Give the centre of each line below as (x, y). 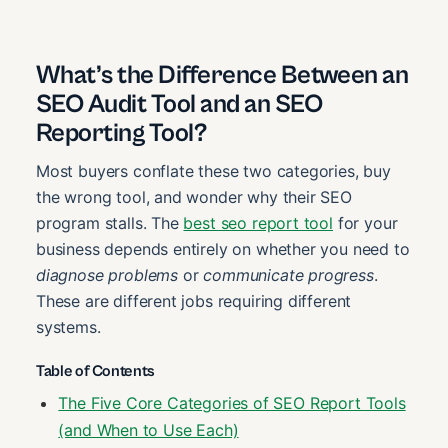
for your (365, 222)
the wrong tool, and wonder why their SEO (194, 196)
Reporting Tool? (122, 132)
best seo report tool (258, 222)
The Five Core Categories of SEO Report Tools (232, 402)
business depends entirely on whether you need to (223, 248)
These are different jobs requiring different (194, 300)
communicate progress (288, 274)
